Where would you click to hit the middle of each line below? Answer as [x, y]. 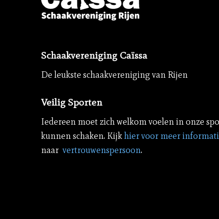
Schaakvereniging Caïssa [94, 55]
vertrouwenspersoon [101, 150]
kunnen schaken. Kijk [82, 136]
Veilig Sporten [71, 102]
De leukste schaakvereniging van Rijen [114, 75]
